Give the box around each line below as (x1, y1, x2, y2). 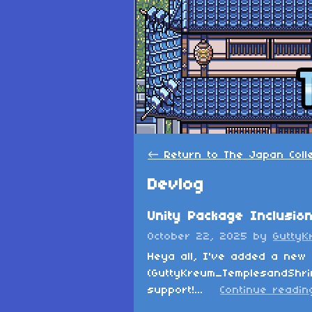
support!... (148, 285, 203, 296)
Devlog (148, 177, 204, 194)
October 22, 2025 (148, 231, 248, 242)
